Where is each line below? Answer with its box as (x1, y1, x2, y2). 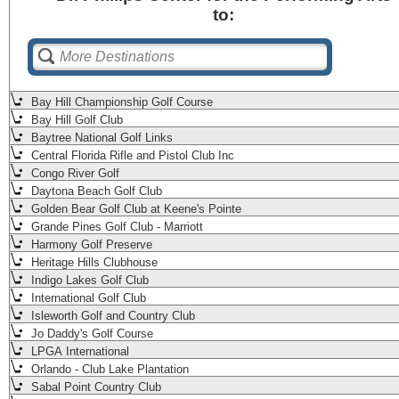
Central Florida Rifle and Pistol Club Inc (28, 149, 234, 163)
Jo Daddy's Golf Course (28, 327, 153, 341)
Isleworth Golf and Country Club (28, 309, 195, 323)
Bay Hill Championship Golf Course (28, 95, 213, 110)
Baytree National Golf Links (28, 131, 173, 145)
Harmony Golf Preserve (28, 238, 152, 252)
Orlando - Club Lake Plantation (28, 362, 189, 377)
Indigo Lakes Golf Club (28, 273, 149, 288)
